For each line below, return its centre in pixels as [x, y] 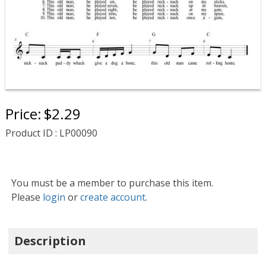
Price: [23, 114]
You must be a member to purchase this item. [112, 183]
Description [50, 241]
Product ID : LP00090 [51, 133]
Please [27, 197]
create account [113, 197]
